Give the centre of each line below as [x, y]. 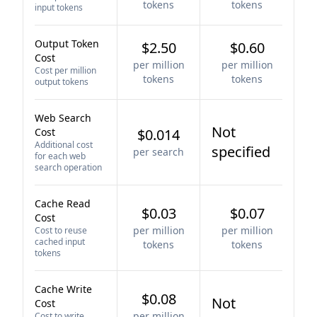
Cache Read [63, 203]
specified [241, 152]
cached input [60, 242]
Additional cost [64, 145]
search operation [68, 167]
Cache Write [63, 289]
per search [158, 152]
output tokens [62, 82]
